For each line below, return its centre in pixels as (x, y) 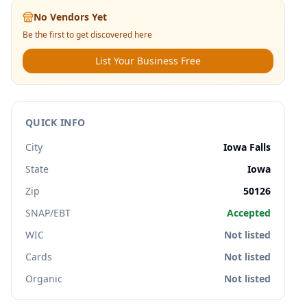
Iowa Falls (247, 147)
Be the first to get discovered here (87, 35)
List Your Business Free (148, 61)
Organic (44, 279)
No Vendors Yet (70, 17)
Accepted (249, 213)
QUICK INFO (56, 122)
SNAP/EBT (48, 213)
